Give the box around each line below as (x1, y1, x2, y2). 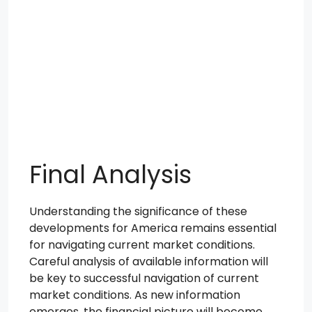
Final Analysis (29, 157, 192, 192)
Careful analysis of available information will (29, 253, 268, 270)
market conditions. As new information (29, 287, 240, 303)
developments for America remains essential (29, 220, 276, 236)
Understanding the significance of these (29, 203, 247, 219)
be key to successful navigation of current (29, 270, 259, 286)
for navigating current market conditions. (29, 237, 255, 253)
